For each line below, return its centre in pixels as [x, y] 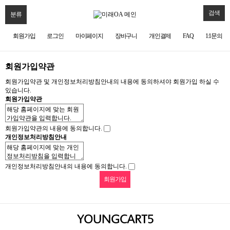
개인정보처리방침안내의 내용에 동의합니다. [66, 166]
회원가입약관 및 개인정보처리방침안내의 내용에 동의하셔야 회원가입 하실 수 [112, 82]
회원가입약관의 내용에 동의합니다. [54, 128]
